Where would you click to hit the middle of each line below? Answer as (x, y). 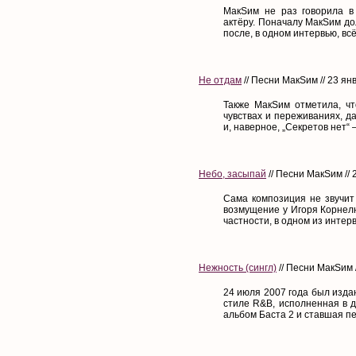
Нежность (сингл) (238, 267)
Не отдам (220, 80)
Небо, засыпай (232, 174)
